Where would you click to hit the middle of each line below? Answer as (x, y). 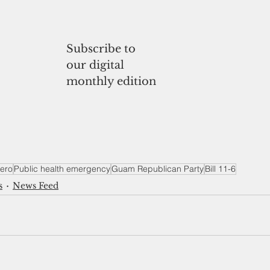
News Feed (36, 185)
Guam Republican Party (158, 169)
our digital (97, 65)
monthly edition (111, 81)
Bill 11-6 (220, 169)
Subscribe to (101, 49)
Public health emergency (62, 169)
